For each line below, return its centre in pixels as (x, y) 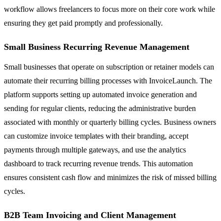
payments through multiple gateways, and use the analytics (95, 149)
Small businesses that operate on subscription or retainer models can (109, 67)
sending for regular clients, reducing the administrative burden (100, 108)
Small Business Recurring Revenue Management (97, 47)
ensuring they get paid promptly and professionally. (83, 23)
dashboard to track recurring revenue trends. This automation (98, 163)
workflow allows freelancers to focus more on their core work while (110, 9)
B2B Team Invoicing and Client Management (90, 215)
